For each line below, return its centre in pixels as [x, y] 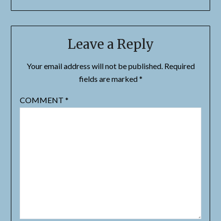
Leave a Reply [110, 44]
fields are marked [109, 78]
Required [179, 66]
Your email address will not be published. [94, 66]
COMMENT [42, 100]
